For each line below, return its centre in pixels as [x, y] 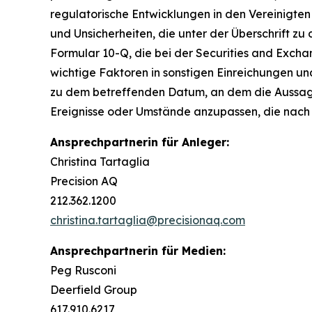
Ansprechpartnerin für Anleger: [140, 142]
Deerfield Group [94, 290]
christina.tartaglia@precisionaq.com [148, 220]
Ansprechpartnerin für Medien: [138, 251]
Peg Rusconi [83, 271]
